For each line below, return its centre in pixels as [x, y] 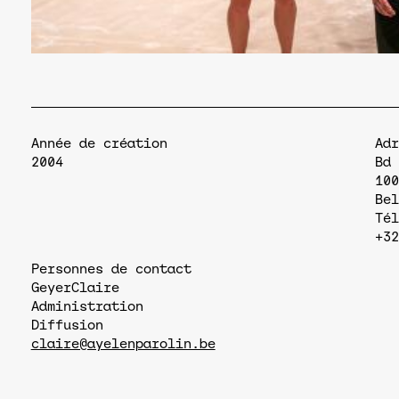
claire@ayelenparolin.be [123, 344]
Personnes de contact [111, 269]
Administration [87, 307]
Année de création [99, 144]
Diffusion [67, 326]
